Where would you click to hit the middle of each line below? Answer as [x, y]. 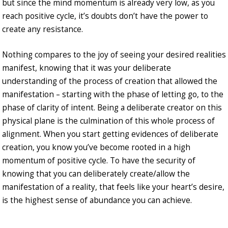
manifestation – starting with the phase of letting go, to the [113, 95]
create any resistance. [42, 30]
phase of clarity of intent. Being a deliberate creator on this [112, 108]
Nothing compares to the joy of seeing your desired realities [114, 55]
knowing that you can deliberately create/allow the [96, 174]
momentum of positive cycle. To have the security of [99, 161]
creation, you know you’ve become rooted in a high [96, 148]
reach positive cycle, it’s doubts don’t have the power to [105, 16]
